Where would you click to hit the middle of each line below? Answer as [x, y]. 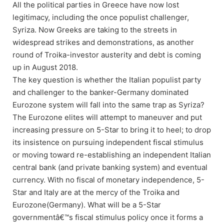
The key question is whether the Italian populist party [107, 79]
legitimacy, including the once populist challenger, [101, 17]
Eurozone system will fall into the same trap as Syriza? [108, 104]
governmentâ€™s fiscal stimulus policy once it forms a [108, 217]
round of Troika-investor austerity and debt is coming [107, 54]
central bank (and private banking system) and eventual [110, 167]
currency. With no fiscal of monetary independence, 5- [108, 179]
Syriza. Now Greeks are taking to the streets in [95, 29]
